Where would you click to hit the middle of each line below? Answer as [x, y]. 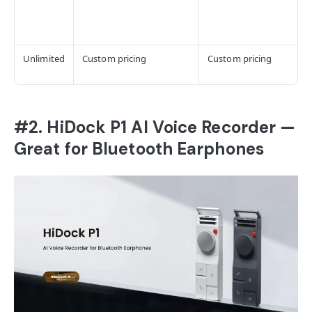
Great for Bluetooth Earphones [139, 148]
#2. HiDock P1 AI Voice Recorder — [155, 127]
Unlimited [44, 58]
